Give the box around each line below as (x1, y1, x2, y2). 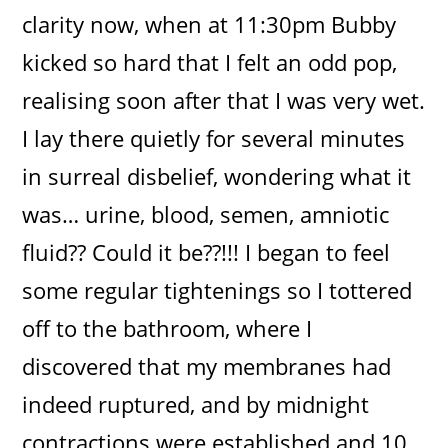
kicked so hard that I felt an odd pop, (22, 46, 398, 77)
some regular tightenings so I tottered (22, 274, 413, 305)
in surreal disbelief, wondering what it (22, 160, 412, 191)
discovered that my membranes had (22, 350, 392, 381)
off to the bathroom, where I (22, 312, 313, 343)
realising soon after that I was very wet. (22, 84, 426, 115)
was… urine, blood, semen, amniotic (22, 198, 390, 229)
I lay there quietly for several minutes (22, 122, 406, 153)
